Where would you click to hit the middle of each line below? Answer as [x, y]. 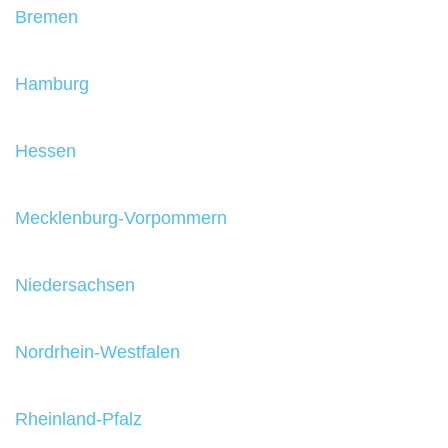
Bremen [46, 17]
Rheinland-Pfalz [78, 419]
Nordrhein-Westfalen [97, 352]
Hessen [45, 151]
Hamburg [52, 84]
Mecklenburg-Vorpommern [121, 218]
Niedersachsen [75, 285]
